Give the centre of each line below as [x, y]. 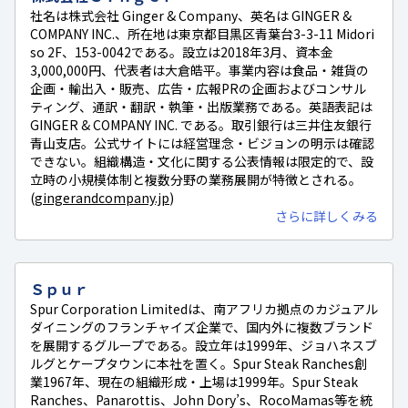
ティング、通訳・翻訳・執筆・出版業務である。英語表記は [201, 106]
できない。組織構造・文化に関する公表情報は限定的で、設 [202, 161]
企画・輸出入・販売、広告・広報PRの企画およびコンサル [198, 88]
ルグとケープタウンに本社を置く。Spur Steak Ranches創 [199, 363]
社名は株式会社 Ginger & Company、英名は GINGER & [191, 15]
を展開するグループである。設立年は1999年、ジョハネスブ [204, 345]
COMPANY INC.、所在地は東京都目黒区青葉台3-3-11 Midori [202, 33]
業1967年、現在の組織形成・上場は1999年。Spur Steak [194, 381]
